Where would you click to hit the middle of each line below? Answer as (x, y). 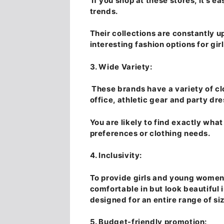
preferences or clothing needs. (150, 133)
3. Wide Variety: (121, 66)
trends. (104, 11)
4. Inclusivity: (116, 155)
